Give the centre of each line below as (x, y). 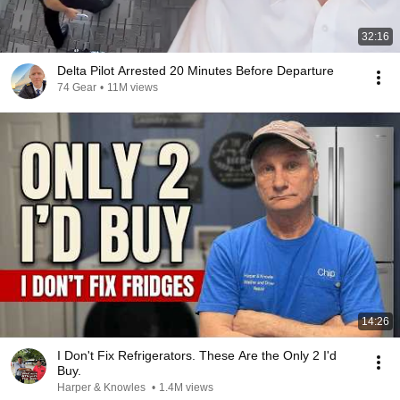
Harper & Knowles (103, 387)
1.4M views (186, 387)
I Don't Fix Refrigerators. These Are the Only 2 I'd (197, 355)
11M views (133, 87)
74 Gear (77, 87)
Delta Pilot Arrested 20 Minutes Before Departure (196, 71)
